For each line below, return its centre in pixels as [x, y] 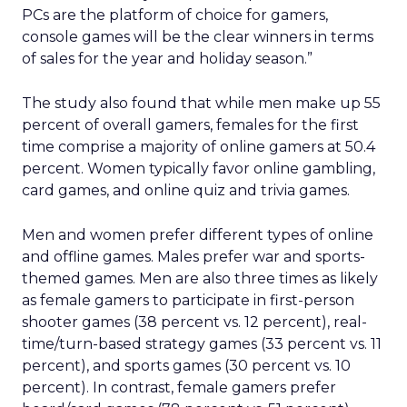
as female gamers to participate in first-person [188, 300]
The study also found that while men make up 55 [201, 103]
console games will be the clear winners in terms [198, 37]
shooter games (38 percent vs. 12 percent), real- [194, 322]
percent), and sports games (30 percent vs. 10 [186, 366]
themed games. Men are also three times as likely [200, 278]
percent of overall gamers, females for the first [190, 125]
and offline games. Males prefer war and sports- [194, 257]
